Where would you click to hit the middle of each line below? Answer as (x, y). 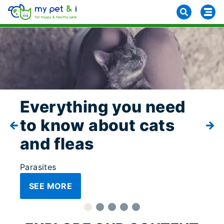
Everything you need (103, 107)
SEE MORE (51, 186)
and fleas (57, 144)
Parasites (38, 167)
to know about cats (97, 125)
